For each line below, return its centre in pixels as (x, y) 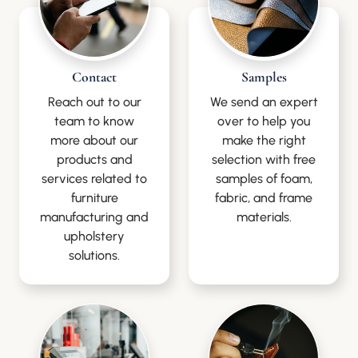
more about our (94, 141)
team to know (94, 121)
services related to (94, 179)
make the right (264, 141)
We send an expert (264, 102)
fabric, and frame (264, 198)
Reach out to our (94, 102)
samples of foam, (264, 179)
